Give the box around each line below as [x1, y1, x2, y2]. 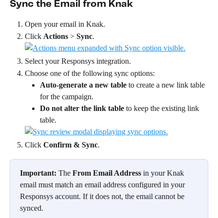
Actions [43, 32, 68, 40]
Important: [20, 168, 56, 177]
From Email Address [73, 168, 141, 177]
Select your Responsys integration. [25, 57, 131, 66]
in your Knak [141, 168, 186, 177]
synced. [20, 203, 45, 212]
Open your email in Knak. [25, 20, 105, 29]
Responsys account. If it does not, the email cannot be [20, 192, 186, 200]
